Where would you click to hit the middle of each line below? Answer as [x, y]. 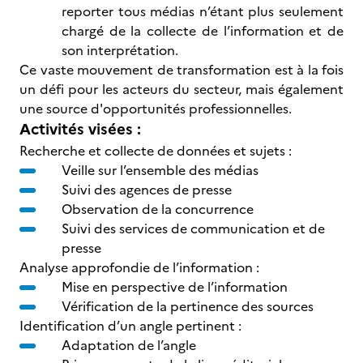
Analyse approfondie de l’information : [139, 267]
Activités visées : [80, 129]
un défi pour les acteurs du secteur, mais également [181, 89]
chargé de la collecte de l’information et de [203, 31]
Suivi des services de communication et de [193, 228]
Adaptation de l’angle [129, 345]
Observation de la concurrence [158, 209]
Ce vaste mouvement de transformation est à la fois [181, 70]
